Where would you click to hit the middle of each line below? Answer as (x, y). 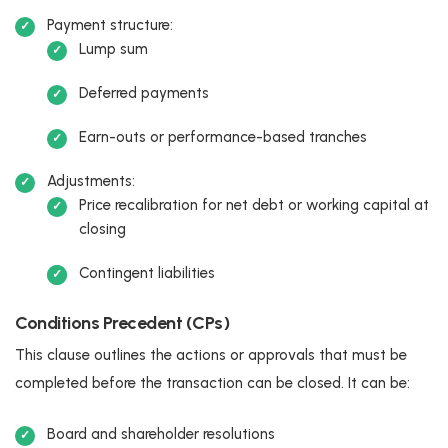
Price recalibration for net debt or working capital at (254, 204)
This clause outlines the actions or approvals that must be (211, 354)
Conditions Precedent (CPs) (122, 322)
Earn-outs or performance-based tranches (223, 136)
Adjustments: (91, 180)
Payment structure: (110, 24)
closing (102, 228)
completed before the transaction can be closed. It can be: (212, 382)
